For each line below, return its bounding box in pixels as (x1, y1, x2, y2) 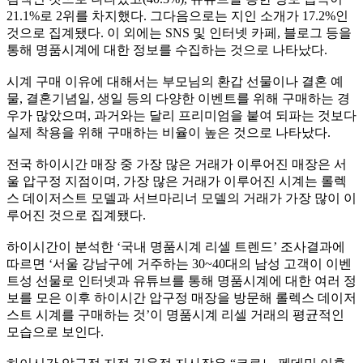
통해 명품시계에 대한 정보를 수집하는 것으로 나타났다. (6, 43, 327, 58)
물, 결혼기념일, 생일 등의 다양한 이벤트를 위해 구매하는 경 (6, 92, 350, 106)
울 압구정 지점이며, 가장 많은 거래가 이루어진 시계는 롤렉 (6, 174, 347, 189)
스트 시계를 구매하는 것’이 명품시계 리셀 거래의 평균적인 (6, 308, 344, 322)
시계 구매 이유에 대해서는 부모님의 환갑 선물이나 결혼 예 (6, 75, 344, 89)
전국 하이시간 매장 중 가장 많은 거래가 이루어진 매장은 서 (6, 157, 347, 172)
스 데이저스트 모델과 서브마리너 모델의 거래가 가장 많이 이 (6, 191, 357, 206)
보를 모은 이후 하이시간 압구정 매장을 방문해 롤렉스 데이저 (6, 291, 357, 305)
